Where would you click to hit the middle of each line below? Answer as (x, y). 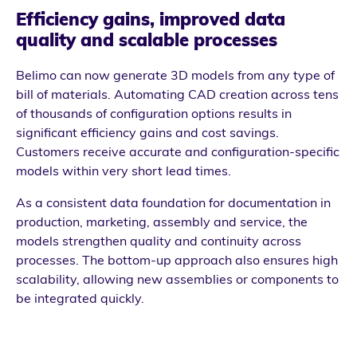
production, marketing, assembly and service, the (162, 221)
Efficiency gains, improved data (151, 20)
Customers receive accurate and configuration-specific (178, 151)
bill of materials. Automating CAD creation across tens (177, 94)
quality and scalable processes (147, 40)
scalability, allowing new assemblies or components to (177, 279)
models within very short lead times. (124, 170)
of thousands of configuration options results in (154, 113)
